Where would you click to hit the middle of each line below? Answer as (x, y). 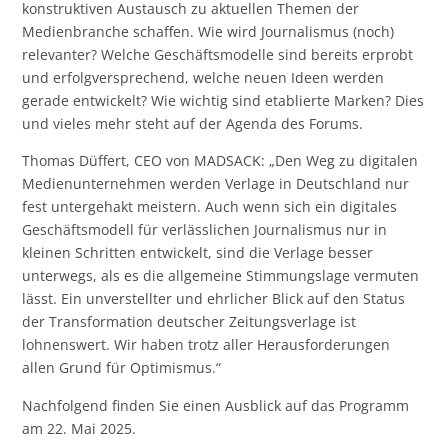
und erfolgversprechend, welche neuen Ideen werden (203, 77)
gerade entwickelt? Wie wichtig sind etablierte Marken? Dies (223, 100)
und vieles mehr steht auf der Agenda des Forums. (193, 123)
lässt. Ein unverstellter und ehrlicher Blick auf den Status (214, 299)
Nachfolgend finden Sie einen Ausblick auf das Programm (216, 405)
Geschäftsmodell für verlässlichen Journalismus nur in (205, 230)
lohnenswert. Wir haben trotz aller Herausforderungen (206, 345)
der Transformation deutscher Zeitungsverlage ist (189, 322)
